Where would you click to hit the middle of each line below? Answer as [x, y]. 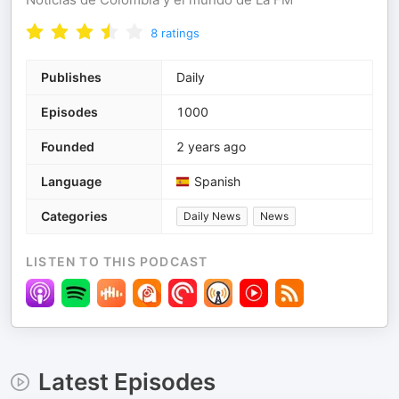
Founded [68, 147]
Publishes [71, 77]
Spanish [217, 181]
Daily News [212, 216]
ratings [180, 33]
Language [71, 181]
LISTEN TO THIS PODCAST [117, 261]
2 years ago [211, 147]
